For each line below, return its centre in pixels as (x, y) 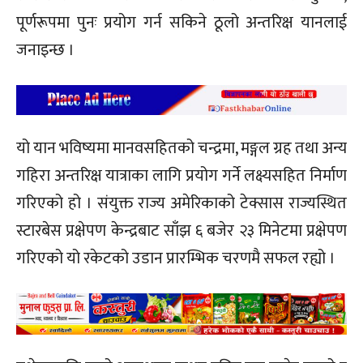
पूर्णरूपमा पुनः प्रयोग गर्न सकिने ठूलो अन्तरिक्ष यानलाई (181, 22)
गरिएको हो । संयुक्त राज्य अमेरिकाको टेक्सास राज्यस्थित (181, 203)
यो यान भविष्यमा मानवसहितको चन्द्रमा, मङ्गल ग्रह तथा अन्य (181, 148)
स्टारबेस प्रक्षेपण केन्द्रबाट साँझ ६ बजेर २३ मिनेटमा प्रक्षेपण (181, 231)
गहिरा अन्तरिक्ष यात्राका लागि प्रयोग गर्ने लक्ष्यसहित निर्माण (181, 175)
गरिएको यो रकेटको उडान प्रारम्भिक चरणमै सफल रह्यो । (176, 258)
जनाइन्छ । (45, 50)
